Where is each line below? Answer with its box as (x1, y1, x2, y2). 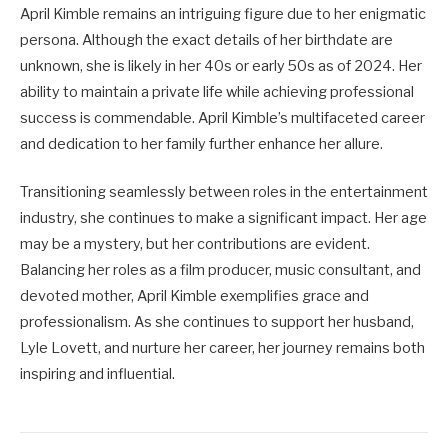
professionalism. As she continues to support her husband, (20, 312, 414, 331)
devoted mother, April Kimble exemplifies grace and (20, 286, 369, 305)
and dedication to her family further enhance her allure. (20, 134, 383, 153)
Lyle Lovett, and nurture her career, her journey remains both (20, 338, 425, 357)
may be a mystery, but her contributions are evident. (20, 234, 370, 253)
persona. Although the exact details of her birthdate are (20, 30, 393, 49)
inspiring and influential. (20, 364, 175, 383)
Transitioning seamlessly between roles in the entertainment (20, 182, 428, 201)
